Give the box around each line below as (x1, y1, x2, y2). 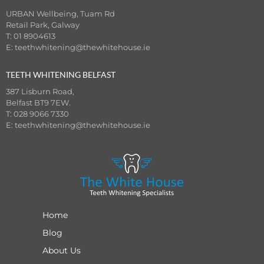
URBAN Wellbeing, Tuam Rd (6, 9, 115, 19)
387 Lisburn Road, (6, 86, 74, 96)
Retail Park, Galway (6, 20, 80, 30)
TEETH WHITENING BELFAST (6, 69, 115, 80)
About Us (42, 245, 81, 256)
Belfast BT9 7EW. (6, 97, 71, 107)
